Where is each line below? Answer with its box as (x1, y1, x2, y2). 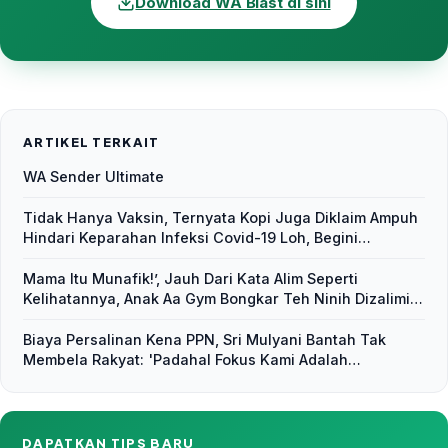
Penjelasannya (23, 249, 128, 267)
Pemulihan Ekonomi (23, 371, 161, 389)
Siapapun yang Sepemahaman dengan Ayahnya (23, 310, 360, 328)
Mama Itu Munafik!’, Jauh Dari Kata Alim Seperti (23, 270, 358, 288)
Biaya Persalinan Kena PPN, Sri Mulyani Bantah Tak (23, 331, 386, 349)
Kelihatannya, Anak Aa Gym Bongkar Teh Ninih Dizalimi (23, 290, 410, 308)
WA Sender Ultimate (23, 168, 164, 186)
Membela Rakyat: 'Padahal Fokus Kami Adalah (23, 351, 348, 369)
